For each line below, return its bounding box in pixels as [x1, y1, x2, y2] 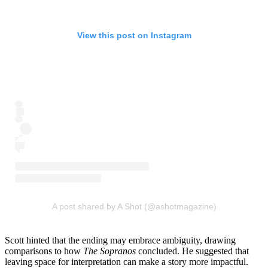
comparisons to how [5, 246, 83, 257]
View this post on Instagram [77, 31, 191, 41]
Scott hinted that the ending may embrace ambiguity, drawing [5, 235, 236, 246]
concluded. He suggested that [138, 246, 249, 257]
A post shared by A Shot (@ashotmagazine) [51, 202, 217, 212]
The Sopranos [83, 246, 138, 257]
